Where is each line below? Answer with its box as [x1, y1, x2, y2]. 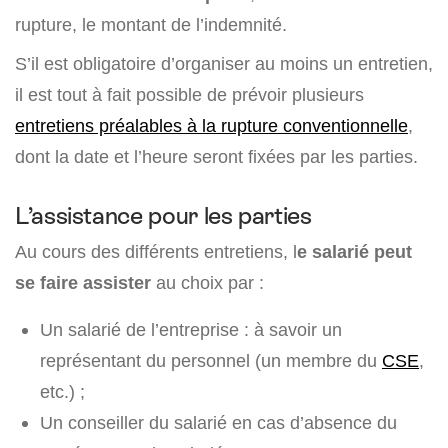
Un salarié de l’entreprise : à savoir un [40, 319, 342, 340]
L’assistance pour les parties [15, 202, 312, 229]
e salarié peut [297, 241, 412, 262]
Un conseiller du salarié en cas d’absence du [40, 412, 397, 433]
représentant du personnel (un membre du [40, 350, 382, 371]
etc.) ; [40, 381, 85, 402]
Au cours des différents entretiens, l [15, 241, 297, 262]
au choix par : [151, 272, 264, 293]
